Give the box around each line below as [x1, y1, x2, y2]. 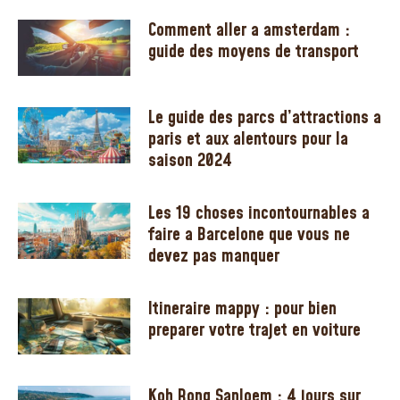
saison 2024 [148, 147, 233, 173]
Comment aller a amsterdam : [148, 17, 351, 43]
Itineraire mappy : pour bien [148, 296, 337, 321]
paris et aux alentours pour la [148, 126, 349, 152]
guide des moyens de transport [148, 38, 360, 64]
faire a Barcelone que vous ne [148, 221, 351, 247]
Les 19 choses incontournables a [148, 200, 371, 226]
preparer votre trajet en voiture [148, 317, 362, 343]
